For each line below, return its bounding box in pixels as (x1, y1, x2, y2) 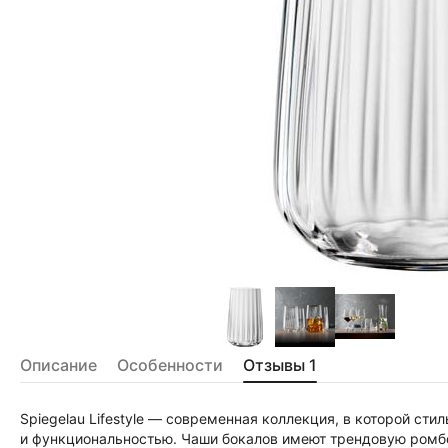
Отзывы (243, 355, 305, 375)
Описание (20, 355, 97, 375)
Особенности (117, 355, 223, 375)
